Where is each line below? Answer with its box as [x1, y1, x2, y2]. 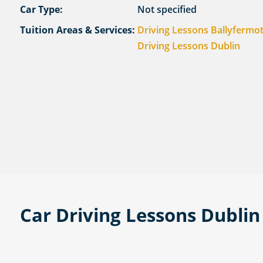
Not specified [137, 3, 197, 16]
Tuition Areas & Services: [19, 23, 135, 37]
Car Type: [19, 3, 63, 16]
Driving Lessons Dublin [137, 39, 240, 53]
